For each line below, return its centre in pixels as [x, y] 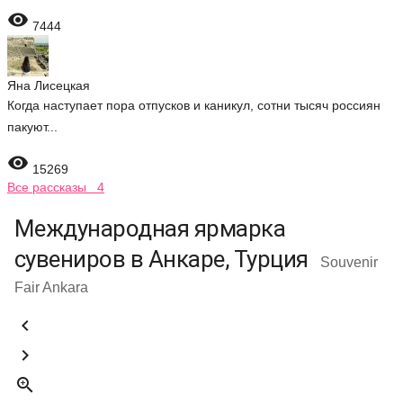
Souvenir [349, 262]
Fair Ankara [51, 287]
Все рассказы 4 [56, 187]
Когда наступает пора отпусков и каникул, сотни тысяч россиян [194, 105]
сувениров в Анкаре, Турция [164, 259]
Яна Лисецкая [49, 85]
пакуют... [32, 127]
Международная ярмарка [150, 228]
